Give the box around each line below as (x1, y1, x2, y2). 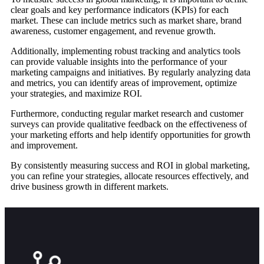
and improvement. (11, 140, 78, 150)
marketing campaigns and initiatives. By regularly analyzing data (11, 67, 250, 77)
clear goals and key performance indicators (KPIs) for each (11, 5, 229, 15)
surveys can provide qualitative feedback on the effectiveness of (11, 119, 247, 129)
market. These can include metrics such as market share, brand (11, 15, 242, 25)
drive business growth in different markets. (11, 181, 169, 192)
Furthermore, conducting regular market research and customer (11, 108, 243, 118)
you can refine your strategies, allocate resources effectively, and (11, 171, 249, 181)
